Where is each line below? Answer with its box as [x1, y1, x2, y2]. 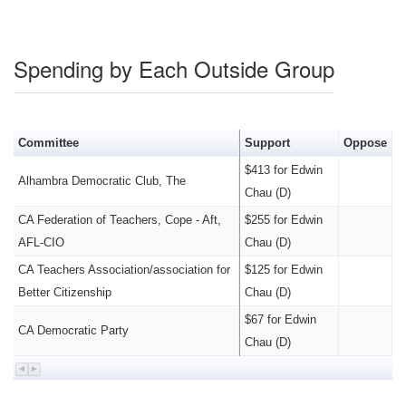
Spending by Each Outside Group [14, 53, 334, 84]
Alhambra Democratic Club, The [17, 174, 186, 188]
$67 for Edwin [244, 313, 316, 326]
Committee [17, 136, 79, 150]
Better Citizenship [17, 285, 111, 299]
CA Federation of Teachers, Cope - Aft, [17, 213, 221, 227]
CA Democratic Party [17, 324, 129, 337]
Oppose [343, 136, 387, 150]
